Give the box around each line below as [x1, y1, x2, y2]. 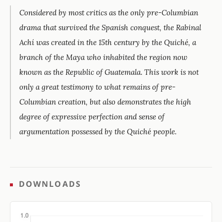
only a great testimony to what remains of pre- [19, 82, 176, 92]
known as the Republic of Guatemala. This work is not [19, 67, 199, 77]
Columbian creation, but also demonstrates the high [19, 97, 192, 107]
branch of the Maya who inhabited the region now [19, 53, 188, 62]
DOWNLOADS [15, 178, 81, 189]
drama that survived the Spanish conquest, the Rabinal [19, 23, 202, 33]
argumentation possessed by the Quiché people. [19, 127, 177, 137]
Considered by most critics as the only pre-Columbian [19, 8, 199, 18]
